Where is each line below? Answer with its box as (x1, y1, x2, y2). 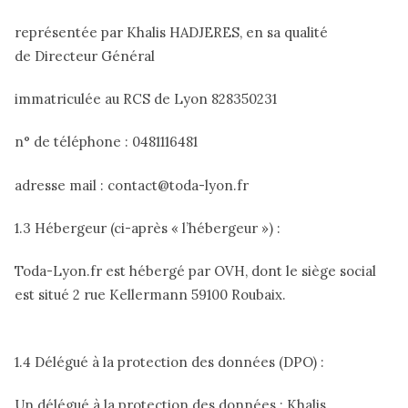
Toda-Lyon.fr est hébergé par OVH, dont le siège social (15, 262, 376, 280)
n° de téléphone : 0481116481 (15, 133, 198, 151)
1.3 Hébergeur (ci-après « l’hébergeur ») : (15, 219, 284, 238)
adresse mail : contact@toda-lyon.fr (15, 176, 249, 194)
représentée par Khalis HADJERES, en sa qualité (15, 23, 328, 41)
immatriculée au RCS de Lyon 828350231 (15, 90, 277, 108)
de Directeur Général (15, 46, 155, 65)
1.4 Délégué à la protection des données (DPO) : (15, 352, 324, 371)
